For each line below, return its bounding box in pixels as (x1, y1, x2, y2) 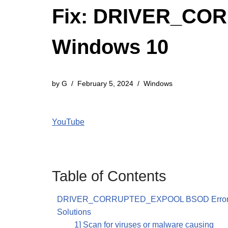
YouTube (52, 118, 84, 126)
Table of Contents (52, 168, 166, 184)
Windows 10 (52, 36, 168, 58)
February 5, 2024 (77, 79, 133, 88)
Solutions (57, 208, 91, 216)
